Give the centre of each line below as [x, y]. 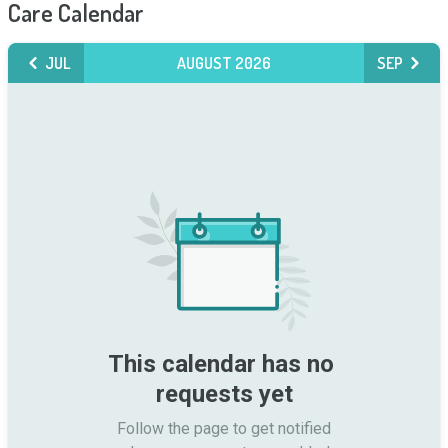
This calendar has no [221, 364]
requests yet [224, 394]
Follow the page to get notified [224, 428]
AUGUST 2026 [224, 63]
